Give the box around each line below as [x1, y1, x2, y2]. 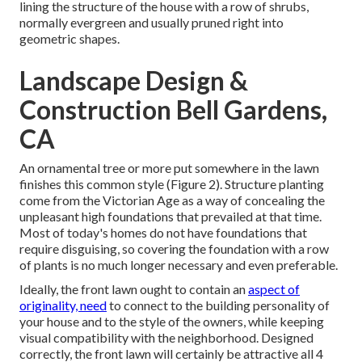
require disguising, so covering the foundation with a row [19, 241, 329, 257]
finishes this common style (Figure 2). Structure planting [19, 176, 324, 192]
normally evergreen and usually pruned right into [19, 15, 284, 31]
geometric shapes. [19, 31, 120, 47]
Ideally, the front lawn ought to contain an [19, 281, 248, 297]
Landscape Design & [19, 65, 248, 97]
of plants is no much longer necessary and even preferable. [19, 257, 338, 273]
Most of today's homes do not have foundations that [19, 225, 307, 241]
